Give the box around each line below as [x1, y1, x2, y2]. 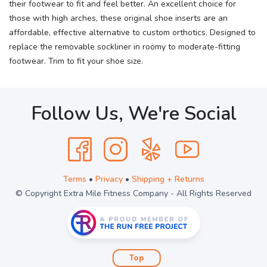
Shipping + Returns [131, 173, 204, 185]
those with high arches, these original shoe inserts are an [9, 13, 228, 24]
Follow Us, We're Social [30, 101, 237, 126]
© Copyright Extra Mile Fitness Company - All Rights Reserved [15, 188, 252, 199]
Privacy [95, 173, 123, 185]
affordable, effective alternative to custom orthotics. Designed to [9, 27, 256, 38]
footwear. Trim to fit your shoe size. [9, 55, 143, 67]
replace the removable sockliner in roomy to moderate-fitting [9, 41, 240, 52]
